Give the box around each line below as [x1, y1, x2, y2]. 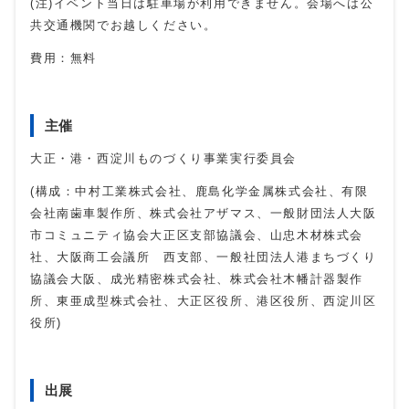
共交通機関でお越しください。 [30, 18, 217, 33]
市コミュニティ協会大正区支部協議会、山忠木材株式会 [30, 228, 364, 243]
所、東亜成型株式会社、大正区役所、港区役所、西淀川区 [30, 294, 377, 309]
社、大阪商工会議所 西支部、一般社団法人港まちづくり [30, 250, 377, 265]
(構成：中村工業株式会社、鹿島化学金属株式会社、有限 [30, 184, 369, 199]
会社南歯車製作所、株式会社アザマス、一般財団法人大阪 [30, 206, 377, 221]
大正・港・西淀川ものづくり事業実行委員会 [30, 152, 297, 166]
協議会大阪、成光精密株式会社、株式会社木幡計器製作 [30, 272, 364, 287]
